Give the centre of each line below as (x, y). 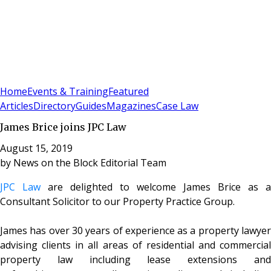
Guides (91, 106)
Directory (54, 106)
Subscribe (43, 76)
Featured (129, 92)
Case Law (177, 106)
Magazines (131, 106)
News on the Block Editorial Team (90, 162)
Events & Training (68, 92)
